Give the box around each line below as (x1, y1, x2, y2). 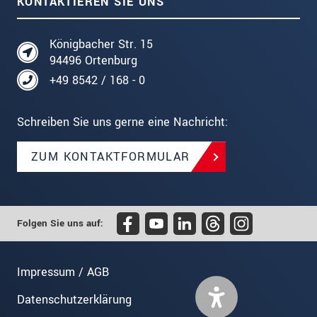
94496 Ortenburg (50, 52, 137, 69)
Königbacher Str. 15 (50, 36, 153, 53)
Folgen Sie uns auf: (17, 217, 103, 231)
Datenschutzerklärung (17, 292, 132, 309)
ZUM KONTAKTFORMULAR (31, 149, 190, 166)
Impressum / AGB (17, 264, 109, 281)
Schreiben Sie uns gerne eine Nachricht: (17, 114, 228, 131)
